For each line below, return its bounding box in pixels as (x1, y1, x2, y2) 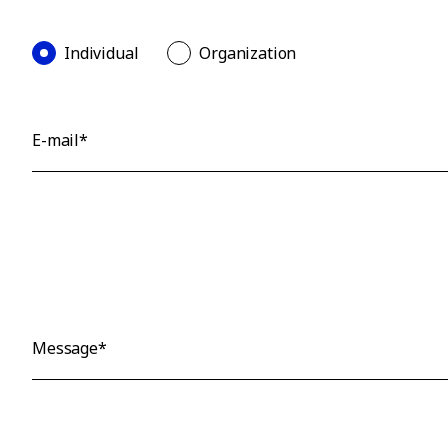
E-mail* (32, 129, 88, 151)
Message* (32, 337, 107, 359)
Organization (199, 42, 297, 64)
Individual (64, 42, 139, 64)
